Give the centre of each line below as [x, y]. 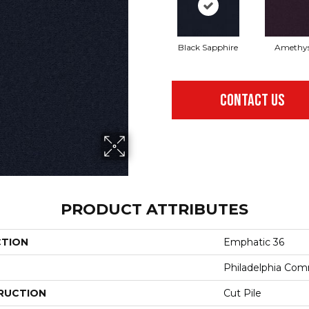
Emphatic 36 [254, 242]
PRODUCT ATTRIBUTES [154, 209]
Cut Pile [242, 293]
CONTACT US [253, 101]
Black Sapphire [208, 48]
